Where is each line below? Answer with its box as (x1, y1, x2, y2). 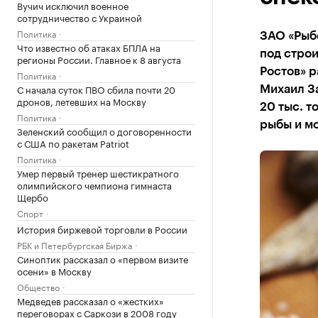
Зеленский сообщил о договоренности (17, 124, 192, 138)
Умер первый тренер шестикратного (17, 165, 179, 180)
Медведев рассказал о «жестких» (17, 293, 164, 307)
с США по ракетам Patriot (17, 136, 129, 150)
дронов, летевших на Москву (17, 94, 146, 108)
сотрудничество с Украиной (17, 10, 142, 24)
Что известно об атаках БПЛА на (17, 40, 160, 54)
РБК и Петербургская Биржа (17, 238, 132, 251)
